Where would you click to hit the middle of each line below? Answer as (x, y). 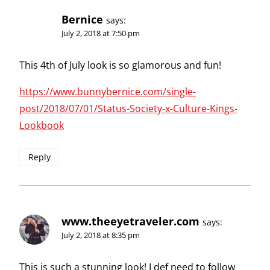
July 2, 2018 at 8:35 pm (101, 235)
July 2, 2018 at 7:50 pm (101, 33)
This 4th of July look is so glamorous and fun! (120, 65)
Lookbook (42, 126)
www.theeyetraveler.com (130, 221)
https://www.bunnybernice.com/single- (108, 92)
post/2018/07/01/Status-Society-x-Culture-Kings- (128, 109)
